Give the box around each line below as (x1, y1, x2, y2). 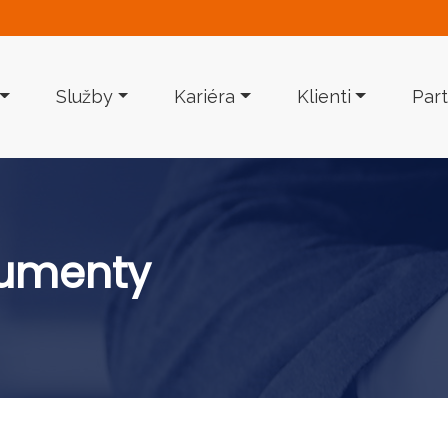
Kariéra (174, 86, 236, 108)
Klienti (296, 86, 351, 108)
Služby (55, 86, 113, 108)
